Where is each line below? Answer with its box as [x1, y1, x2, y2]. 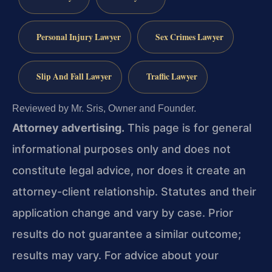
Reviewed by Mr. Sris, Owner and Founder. [12, 103, 196, 114]
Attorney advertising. [12, 121, 124, 135]
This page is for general [124, 121, 251, 135]
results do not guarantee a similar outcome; [12, 228, 241, 241]
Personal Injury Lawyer [36, 30, 121, 43]
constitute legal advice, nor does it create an [12, 164, 246, 177]
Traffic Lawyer [146, 70, 197, 83]
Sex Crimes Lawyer [155, 30, 223, 43]
